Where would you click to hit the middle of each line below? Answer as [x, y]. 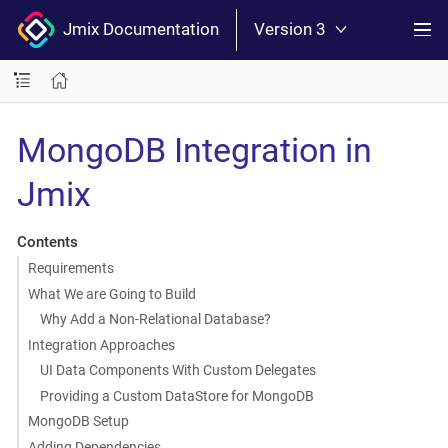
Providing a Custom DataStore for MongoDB [177, 395]
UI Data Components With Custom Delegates [178, 370]
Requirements [70, 268]
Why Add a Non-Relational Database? [156, 319]
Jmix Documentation [137, 29]
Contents [47, 241]
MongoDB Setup [78, 421]
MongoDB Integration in [194, 149]
